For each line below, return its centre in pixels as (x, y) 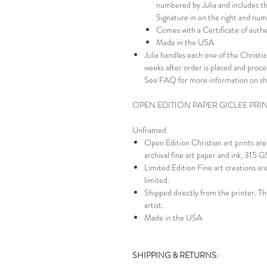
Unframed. (150, 130)
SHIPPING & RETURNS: (176, 255)
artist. (154, 205)
